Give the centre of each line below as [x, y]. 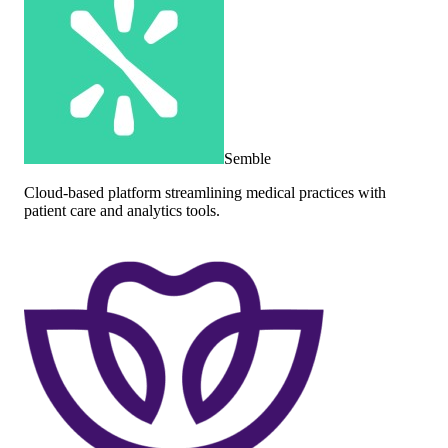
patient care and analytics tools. [122, 210]
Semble [247, 158]
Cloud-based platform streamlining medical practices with [205, 192]
